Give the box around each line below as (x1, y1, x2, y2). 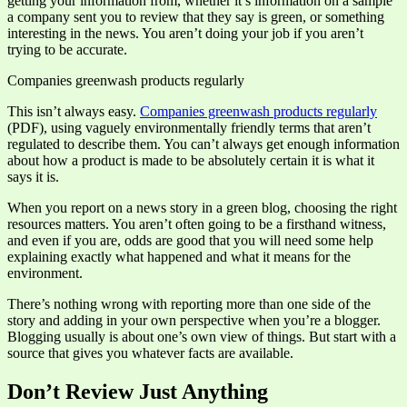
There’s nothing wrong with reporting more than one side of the (7, 295, 371, 312)
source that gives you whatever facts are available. (7, 344, 293, 361)
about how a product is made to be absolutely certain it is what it (7, 152, 374, 168)
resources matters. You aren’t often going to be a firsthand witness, (7, 215, 386, 232)
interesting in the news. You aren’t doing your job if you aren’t (7, 25, 363, 41)
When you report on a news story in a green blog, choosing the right (7, 199, 397, 215)
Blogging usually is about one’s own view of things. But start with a (7, 328, 396, 344)
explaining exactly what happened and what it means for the (7, 248, 351, 264)
